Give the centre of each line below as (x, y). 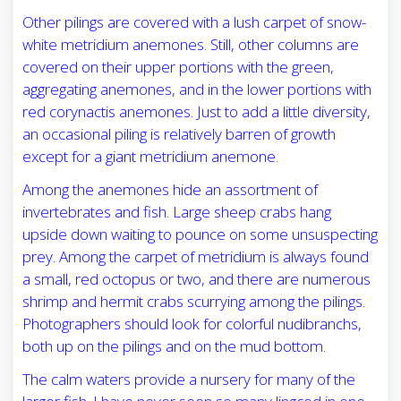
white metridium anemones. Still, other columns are (191, 45)
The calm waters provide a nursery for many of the (189, 380)
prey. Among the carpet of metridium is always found (196, 257)
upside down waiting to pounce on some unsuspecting (200, 235)
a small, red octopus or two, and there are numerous (196, 279)
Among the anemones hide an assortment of (170, 190)
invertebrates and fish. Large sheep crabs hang (177, 212)
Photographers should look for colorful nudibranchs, (192, 324)
